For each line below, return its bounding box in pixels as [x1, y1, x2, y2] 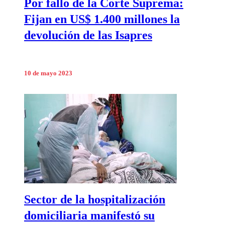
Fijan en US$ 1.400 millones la [24, 12, 180, 26]
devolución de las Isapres [24, 28, 152, 42]
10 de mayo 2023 [24, 70, 72, 77]
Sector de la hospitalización [24, 193, 165, 206]
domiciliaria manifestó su [24, 209, 155, 222]
